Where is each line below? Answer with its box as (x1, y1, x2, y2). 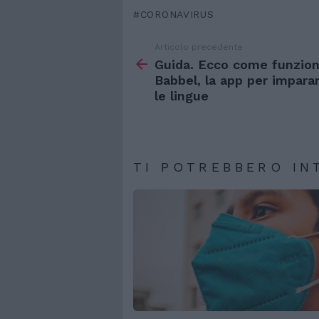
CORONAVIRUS (140, 8, 214, 20)
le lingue (155, 88, 209, 103)
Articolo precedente (155, 41, 243, 52)
